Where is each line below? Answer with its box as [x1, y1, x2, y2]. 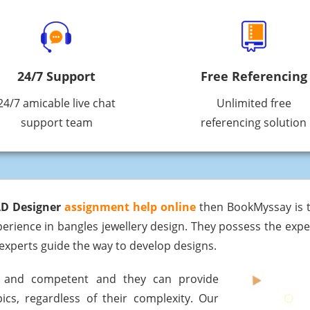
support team [20, 115, 93, 131]
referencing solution [201, 115, 307, 131]
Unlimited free [216, 95, 291, 111]
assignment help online [64, 199, 196, 215]
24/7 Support [17, 68, 95, 85]
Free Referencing [200, 68, 307, 85]
